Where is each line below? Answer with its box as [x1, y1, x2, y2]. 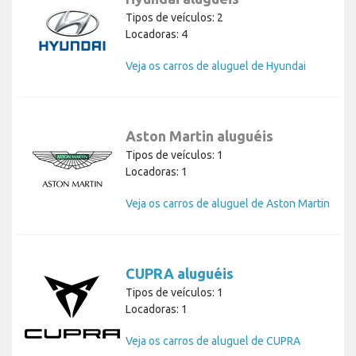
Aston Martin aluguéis [126, 128, 273, 145]
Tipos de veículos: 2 [126, 11, 223, 25]
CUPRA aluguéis [126, 265, 234, 282]
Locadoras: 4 [126, 28, 188, 41]
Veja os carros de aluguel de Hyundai [126, 60, 306, 73]
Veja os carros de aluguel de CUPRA [126, 335, 300, 348]
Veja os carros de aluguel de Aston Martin [126, 197, 330, 211]
